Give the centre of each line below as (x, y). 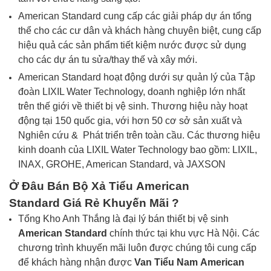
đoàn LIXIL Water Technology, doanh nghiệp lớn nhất (132, 92)
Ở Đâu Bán (41, 186)
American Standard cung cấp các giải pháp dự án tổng (135, 16)
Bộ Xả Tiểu (104, 186)
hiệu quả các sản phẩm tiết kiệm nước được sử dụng (132, 45)
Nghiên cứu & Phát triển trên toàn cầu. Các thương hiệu (139, 135)
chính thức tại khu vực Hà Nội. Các (184, 233)
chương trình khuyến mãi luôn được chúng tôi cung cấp (137, 248)
